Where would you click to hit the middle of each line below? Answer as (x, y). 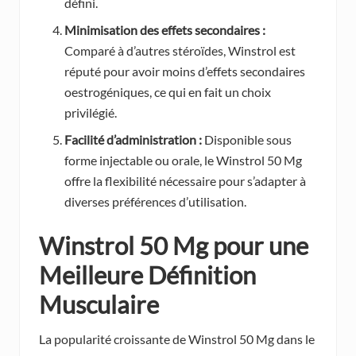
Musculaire (99, 305)
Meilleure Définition (147, 275)
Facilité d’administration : (133, 140)
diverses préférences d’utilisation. (155, 202)
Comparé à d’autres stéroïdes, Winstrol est (180, 51)
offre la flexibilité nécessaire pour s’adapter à (185, 181)
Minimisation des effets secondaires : (165, 30)
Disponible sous (247, 140)
